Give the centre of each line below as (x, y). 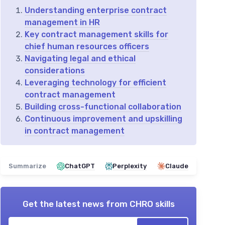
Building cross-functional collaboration (103, 107)
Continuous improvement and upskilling (103, 119)
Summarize (27, 166)
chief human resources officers (87, 46)
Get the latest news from (76, 204)
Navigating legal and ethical (80, 59)
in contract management (75, 131)
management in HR (62, 22)
